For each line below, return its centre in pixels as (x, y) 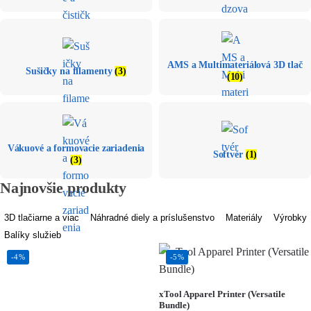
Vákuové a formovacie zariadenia (76, 149)
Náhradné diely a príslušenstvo (152, 218)
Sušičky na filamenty (70, 71)
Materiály (244, 218)
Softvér (229, 154)
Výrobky (290, 218)
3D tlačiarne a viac (42, 218)
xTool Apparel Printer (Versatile (222, 294)
